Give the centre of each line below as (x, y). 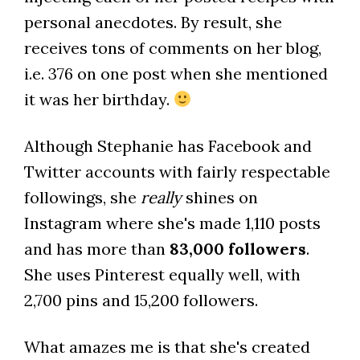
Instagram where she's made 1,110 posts (172, 223)
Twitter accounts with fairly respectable (177, 172)
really (161, 198)
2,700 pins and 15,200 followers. (141, 301)
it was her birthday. (98, 100)
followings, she (82, 198)
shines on (219, 198)
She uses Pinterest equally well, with (162, 275)
